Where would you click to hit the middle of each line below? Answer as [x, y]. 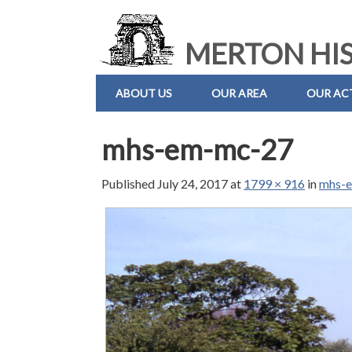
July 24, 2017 [193, 184]
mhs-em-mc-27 [198, 150]
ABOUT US [144, 93]
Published [130, 184]
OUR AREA [239, 93]
